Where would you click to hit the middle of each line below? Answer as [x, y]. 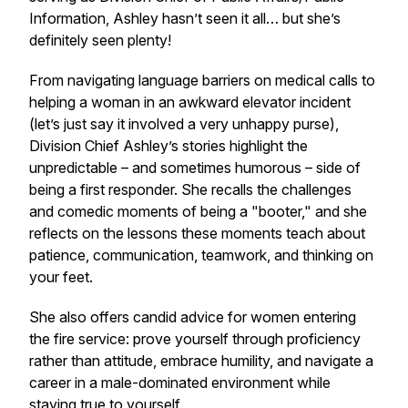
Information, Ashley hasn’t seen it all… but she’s [185, 18]
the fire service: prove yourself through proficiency [195, 339]
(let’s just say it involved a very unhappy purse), [184, 124]
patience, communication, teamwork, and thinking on [201, 255]
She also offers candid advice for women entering [193, 317]
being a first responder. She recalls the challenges [190, 189]
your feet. [63, 277]
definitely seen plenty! [100, 40]
